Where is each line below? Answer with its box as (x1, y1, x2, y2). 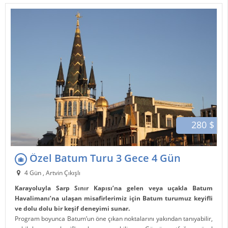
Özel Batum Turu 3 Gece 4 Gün (27, 151, 181, 165)
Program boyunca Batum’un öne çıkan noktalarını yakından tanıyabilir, (15, 214, 213, 223)
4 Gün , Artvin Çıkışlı (22, 168, 80, 177)
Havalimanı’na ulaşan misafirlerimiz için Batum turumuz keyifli (15, 193, 213, 203)
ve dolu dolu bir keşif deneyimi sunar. (15, 204, 130, 213)
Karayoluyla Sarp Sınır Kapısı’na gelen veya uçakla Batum (15, 183, 213, 192)
